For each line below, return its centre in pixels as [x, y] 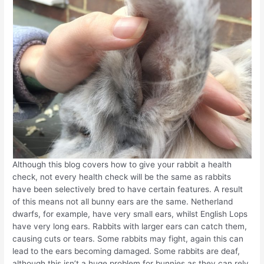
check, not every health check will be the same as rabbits [122, 176]
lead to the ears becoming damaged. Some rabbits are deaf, [126, 251]
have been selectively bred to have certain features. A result [128, 189]
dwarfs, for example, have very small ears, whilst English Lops [130, 214]
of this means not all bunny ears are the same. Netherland [123, 201]
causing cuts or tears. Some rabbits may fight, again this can [128, 238]
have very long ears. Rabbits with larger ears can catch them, [130, 226]
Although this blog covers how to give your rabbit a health [122, 164]
